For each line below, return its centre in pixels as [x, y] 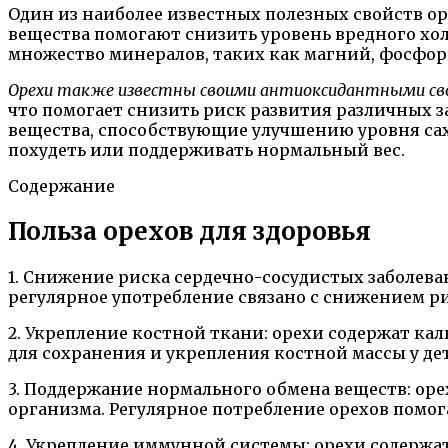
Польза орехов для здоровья [189, 231]
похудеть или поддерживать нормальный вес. [206, 149]
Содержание [61, 185]
